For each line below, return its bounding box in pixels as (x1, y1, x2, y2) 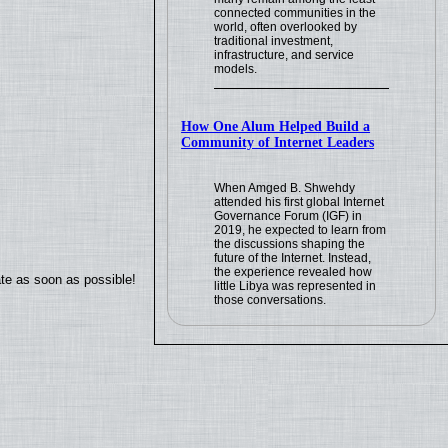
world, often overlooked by (214, 19, 358, 34)
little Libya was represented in (214, 278, 377, 293)
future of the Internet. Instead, (214, 250, 372, 265)
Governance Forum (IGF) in (214, 208, 363, 223)
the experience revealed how (214, 264, 373, 279)
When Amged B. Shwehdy (214, 180, 356, 195)
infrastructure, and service (214, 47, 355, 62)
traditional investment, (214, 33, 334, 48)
